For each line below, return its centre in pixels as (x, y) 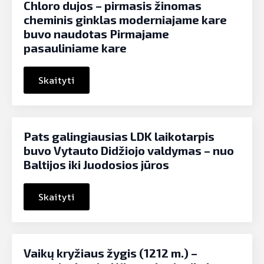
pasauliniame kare (75, 47)
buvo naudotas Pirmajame (96, 33)
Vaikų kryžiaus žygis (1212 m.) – (110, 253)
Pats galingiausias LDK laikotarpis (119, 136)
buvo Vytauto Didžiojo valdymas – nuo (129, 150)
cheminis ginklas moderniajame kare (125, 19)
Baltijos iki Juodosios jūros (96, 164)
